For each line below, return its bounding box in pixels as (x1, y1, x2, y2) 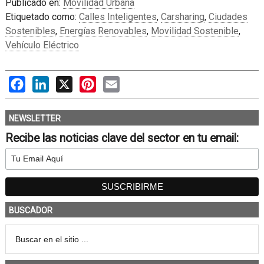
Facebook (25, 75, 66, 87)
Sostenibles (5, 25, 55, 37)
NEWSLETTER (8, 113, 61, 123)
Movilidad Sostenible (150, 25, 239, 37)
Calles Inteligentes (78, 11, 157, 22)
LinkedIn (48, 75, 84, 87)
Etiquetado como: (5, 11, 79, 22)
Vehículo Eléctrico (5, 39, 79, 51)
